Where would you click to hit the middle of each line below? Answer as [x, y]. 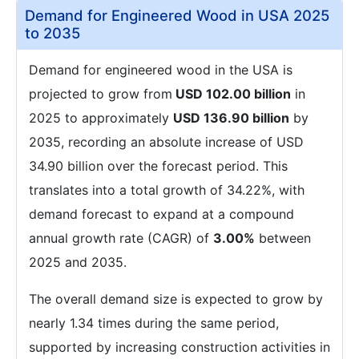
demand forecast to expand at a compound [161, 214]
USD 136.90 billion [231, 118]
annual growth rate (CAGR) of [121, 238]
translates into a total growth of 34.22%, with [167, 190]
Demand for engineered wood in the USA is [161, 70]
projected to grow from [101, 94]
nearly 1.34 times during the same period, [154, 323]
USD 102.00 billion [232, 94]
